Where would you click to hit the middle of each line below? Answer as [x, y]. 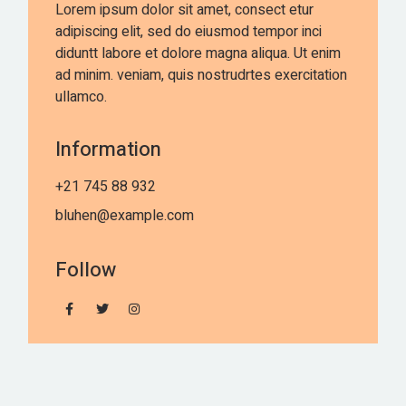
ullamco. [82, 97]
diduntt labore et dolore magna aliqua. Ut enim [198, 54]
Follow [86, 271]
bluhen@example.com [125, 216]
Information [109, 150]
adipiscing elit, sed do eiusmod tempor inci [189, 32]
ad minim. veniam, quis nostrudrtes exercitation [202, 76]
